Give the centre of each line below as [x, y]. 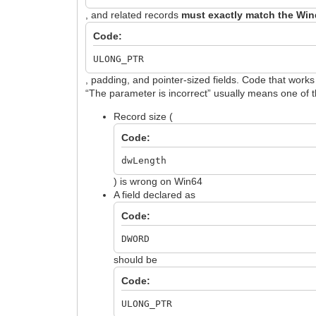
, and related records [134, 14]
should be [136, 259]
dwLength [144, 160]
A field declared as [155, 194]
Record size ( [144, 116]
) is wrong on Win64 [158, 181]
